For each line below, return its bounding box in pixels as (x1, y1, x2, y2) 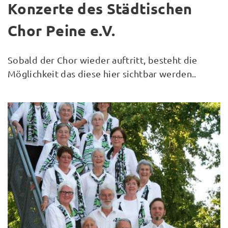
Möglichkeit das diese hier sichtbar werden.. (8, 68, 196, 79)
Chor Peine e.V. (8, 21, 116, 40)
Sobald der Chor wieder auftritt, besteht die (8, 54, 197, 65)
